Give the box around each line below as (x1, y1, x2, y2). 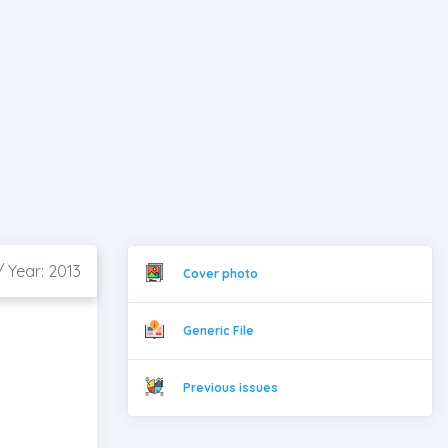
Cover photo (182, 266, 258, 281)
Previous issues (182, 380, 278, 395)
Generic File (182, 323, 254, 338)
